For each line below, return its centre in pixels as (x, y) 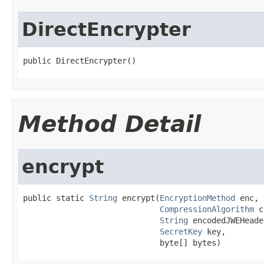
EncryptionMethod (197, 198)
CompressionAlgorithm (207, 209)
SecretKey (181, 231)
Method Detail (110, 124)
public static (56, 198)
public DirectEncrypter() (80, 60)
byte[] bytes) (122, 242)
